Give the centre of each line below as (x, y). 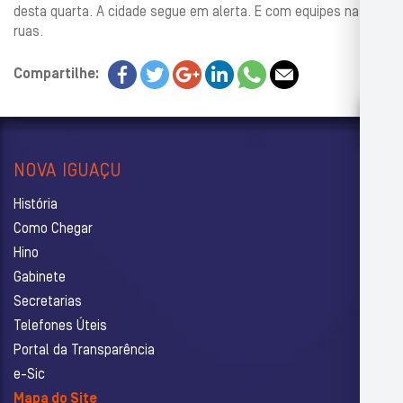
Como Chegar (53, 229)
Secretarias (48, 302)
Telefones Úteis (60, 326)
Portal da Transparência (84, 350)
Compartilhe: (56, 74)
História (36, 205)
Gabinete (40, 278)
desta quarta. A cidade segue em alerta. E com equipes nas (190, 12)
